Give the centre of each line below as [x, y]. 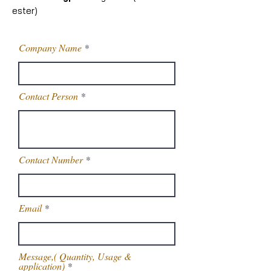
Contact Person [48, 96]
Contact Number [51, 159]
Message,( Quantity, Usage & [75, 256]
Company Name [50, 47]
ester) [25, 11]
